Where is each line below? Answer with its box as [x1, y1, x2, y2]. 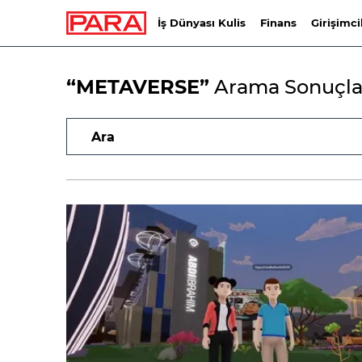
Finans [259, 16, 297, 29]
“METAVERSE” [66, 75, 209, 99]
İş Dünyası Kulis [157, 16, 246, 29]
